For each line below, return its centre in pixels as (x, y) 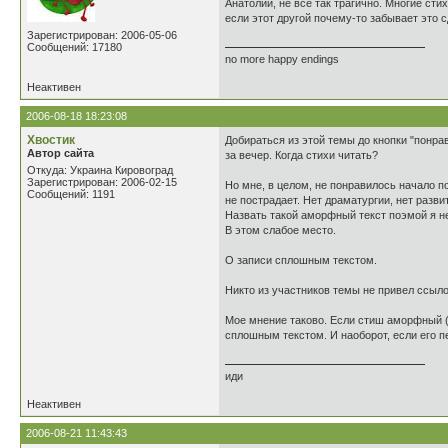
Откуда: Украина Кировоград (100, 170)
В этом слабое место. (280, 230)
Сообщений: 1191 (71, 194)
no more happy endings (282, 59)
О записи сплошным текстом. (301, 260)
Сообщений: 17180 (74, 47)
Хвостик (51, 140)
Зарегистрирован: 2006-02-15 (102, 182)
